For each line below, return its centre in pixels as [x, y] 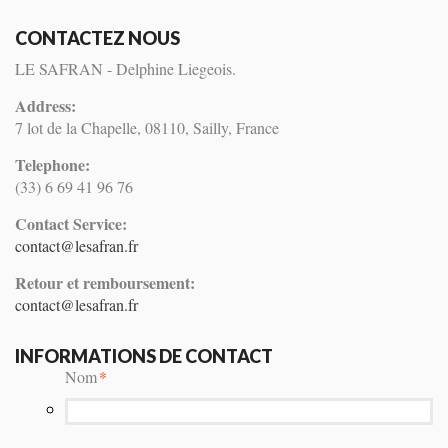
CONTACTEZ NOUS [97, 38]
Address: [45, 105]
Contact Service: [71, 223]
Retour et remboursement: [105, 282]
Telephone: [52, 164]
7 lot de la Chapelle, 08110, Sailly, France [147, 127]
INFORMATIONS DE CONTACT [144, 356]
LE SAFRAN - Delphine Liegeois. [125, 68]
